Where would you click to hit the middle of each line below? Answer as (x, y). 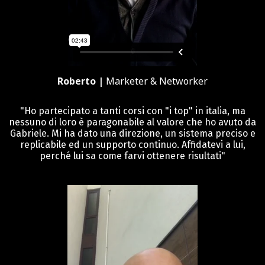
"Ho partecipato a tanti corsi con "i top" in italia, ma (132, 111)
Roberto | (82, 81)
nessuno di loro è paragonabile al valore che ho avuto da (132, 122)
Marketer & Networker (157, 81)
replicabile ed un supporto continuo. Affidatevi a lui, (132, 144)
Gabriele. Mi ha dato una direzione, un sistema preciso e (132, 133)
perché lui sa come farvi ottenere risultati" (132, 156)
